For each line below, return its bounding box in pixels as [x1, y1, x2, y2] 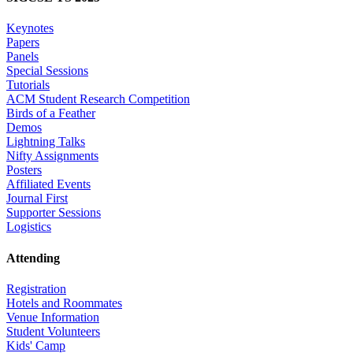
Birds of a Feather [6, 106, 95, 121]
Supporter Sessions [6, 206, 101, 220]
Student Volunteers [6, 324, 100, 338]
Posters [6, 163, 42, 177]
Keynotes [6, 21, 54, 35]
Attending [6, 251, 60, 265]
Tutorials [6, 78, 50, 92]
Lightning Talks [6, 135, 85, 149]
